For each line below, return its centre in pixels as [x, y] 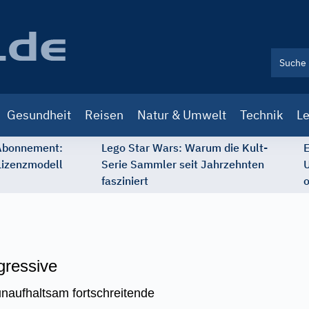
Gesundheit [39, 115]
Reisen [104, 115]
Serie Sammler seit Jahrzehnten [183, 164]
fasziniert [125, 181]
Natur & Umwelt [182, 115]
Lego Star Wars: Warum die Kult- [185, 148]
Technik [261, 115]
